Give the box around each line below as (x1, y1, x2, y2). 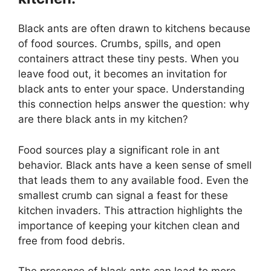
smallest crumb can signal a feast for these (18, 189, 228, 201)
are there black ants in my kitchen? (18, 113, 188, 126)
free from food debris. (18, 234, 125, 247)
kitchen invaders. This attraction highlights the (18, 204, 243, 217)
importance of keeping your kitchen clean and (18, 219, 240, 232)
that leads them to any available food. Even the (18, 174, 249, 186)
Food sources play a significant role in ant (18, 143, 220, 156)
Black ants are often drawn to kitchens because (18, 22, 250, 35)
